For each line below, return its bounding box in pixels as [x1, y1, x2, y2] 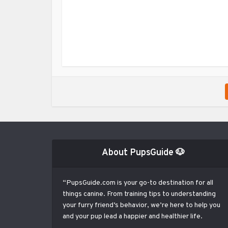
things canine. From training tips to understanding [63, 190, 216, 198]
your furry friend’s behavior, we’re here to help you [63, 201, 220, 210]
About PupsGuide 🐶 [102, 147, 185, 159]
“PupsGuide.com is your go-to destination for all [63, 179, 213, 187]
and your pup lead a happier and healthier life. [63, 212, 203, 221]
